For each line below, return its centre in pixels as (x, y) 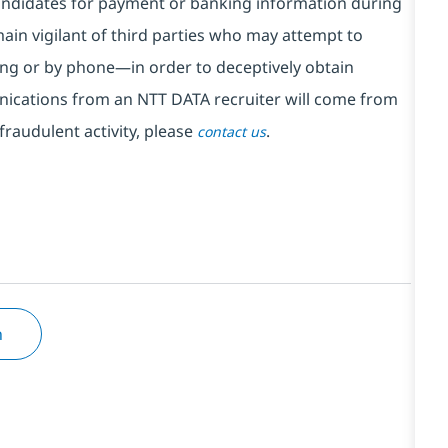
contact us (231, 131)
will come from (341, 98)
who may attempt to (286, 34)
